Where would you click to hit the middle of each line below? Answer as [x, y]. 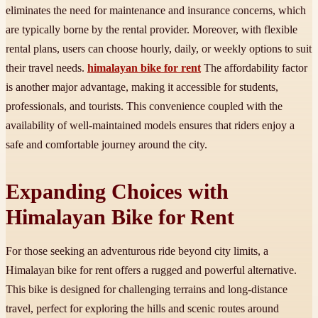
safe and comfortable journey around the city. [106, 145]
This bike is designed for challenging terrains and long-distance [147, 290]
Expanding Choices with [117, 192]
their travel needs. [46, 68]
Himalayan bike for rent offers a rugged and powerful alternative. [151, 270]
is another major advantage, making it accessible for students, [142, 87]
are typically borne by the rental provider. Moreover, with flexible [152, 30]
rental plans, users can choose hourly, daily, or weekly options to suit [159, 49]
